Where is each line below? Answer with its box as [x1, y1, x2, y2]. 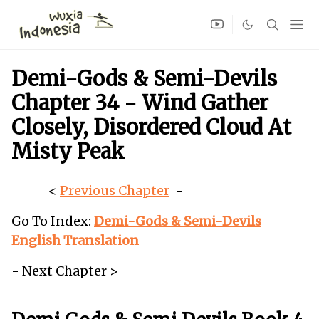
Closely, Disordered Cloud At [11, 115, 291, 140]
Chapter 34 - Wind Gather [11, 90, 268, 116]
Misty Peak [11, 139, 125, 164]
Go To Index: [11, 213, 94, 229]
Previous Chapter [60, 182, 169, 199]
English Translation [11, 232, 139, 249]
